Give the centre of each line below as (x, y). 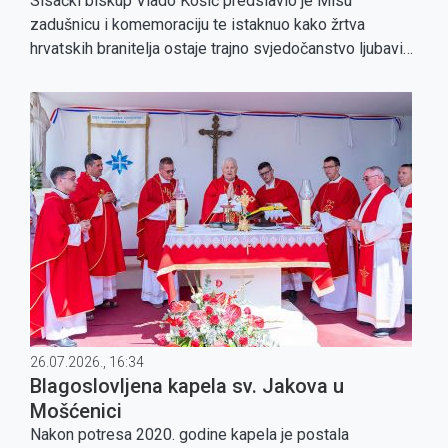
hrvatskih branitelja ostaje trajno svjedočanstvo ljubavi (216, 48)
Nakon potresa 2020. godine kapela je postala (189, 434)
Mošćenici (76, 411)
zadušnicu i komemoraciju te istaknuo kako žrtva (197, 24)
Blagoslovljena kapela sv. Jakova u (187, 386)
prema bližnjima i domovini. (124, 72)
